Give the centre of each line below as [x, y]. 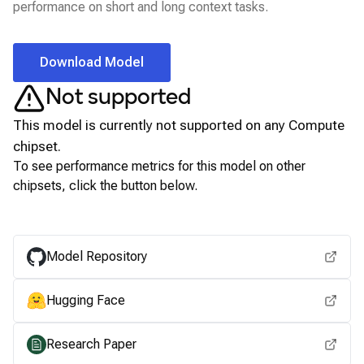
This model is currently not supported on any [151, 125]
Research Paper [91, 344]
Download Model [92, 62]
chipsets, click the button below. [105, 186]
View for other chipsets [182, 215]
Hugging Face [86, 300]
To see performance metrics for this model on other [159, 166]
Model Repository [97, 256]
